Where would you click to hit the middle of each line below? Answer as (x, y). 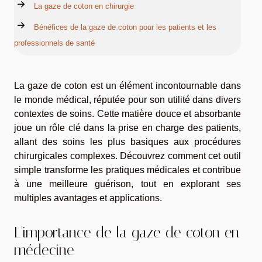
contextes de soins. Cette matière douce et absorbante (127, 114)
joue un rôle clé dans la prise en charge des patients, (127, 128)
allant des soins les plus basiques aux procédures (127, 142)
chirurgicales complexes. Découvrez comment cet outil (127, 156)
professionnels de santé (54, 43)
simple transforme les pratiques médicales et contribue (127, 170)
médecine (44, 250)
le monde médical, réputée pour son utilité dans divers (127, 100)
